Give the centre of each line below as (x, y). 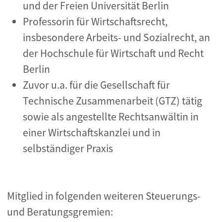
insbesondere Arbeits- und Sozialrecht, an (116, 37)
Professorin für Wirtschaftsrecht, (95, 22)
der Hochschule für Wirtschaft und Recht (113, 53)
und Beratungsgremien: (60, 212)
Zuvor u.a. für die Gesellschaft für (96, 85)
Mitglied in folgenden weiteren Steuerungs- (104, 196)
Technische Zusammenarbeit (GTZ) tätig (112, 101)
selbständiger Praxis (68, 148)
